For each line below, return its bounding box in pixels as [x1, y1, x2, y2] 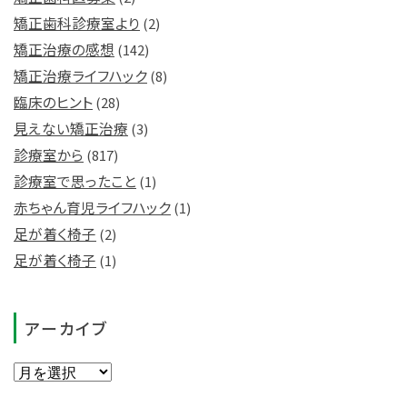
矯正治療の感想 [14, 38, 114, 60]
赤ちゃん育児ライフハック [14, 196, 171, 218]
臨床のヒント [14, 91, 93, 113]
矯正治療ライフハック [14, 65, 147, 86]
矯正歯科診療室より [14, 12, 140, 34]
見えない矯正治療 [14, 117, 128, 139]
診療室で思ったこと [14, 170, 136, 192]
